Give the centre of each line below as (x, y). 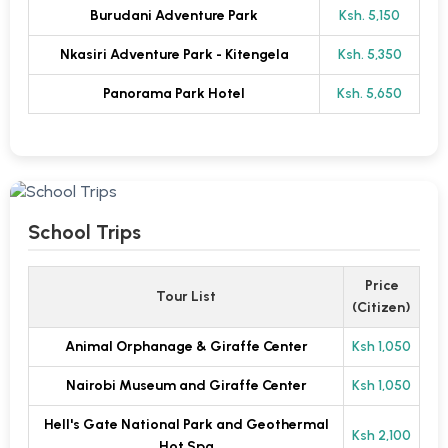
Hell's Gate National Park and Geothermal (186, 425)
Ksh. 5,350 (369, 55)
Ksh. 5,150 (369, 16)
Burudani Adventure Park (174, 16)
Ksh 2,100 (381, 436)
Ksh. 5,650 (369, 94)
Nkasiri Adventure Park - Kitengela (174, 55)
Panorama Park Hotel (174, 94)
